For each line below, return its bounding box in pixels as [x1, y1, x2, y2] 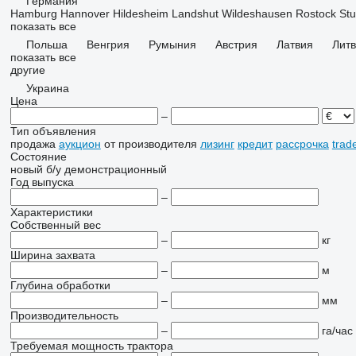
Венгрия [86, 38, 130, 51]
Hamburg [10, 7, 57, 20]
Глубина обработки [10, 279, 110, 292]
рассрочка [275, 137, 329, 150]
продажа [10, 137, 56, 150]
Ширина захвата [10, 249, 95, 261]
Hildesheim [112, 7, 168, 20]
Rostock [295, 7, 336, 20]
